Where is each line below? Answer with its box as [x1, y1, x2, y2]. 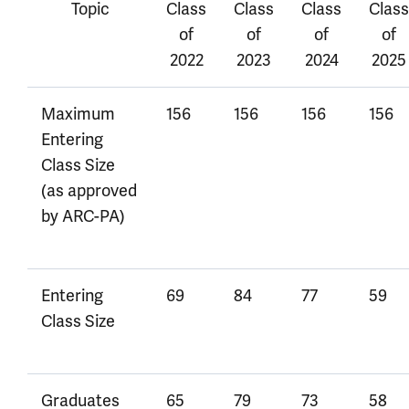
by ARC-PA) [41, 205, 125, 226]
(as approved [41, 180, 137, 201]
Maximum [41, 103, 115, 124]
